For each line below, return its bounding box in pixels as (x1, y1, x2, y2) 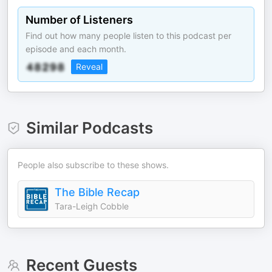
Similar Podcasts (25, 118, 153, 137)
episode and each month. (25, 44, 126, 54)
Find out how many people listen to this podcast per (25, 30, 231, 41)
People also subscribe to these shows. (18, 160, 169, 170)
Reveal (76, 61, 103, 72)
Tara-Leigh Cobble (55, 201, 129, 211)
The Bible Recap (55, 186, 140, 199)
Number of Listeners (25, 13, 133, 26)
